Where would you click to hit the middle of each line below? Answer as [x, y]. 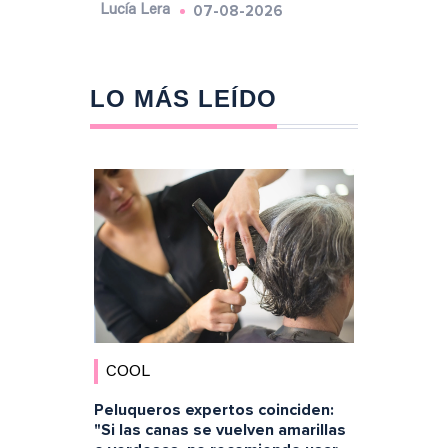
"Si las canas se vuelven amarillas [219, 429]
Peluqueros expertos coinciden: [213, 409]
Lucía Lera [134, 11]
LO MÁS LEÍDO [183, 99]
